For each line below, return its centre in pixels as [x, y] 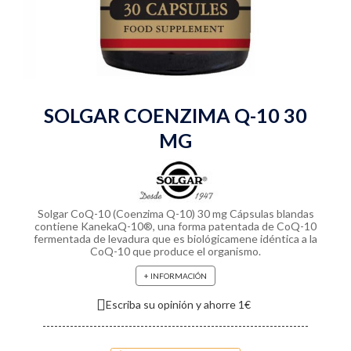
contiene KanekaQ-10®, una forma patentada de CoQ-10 [175, 226]
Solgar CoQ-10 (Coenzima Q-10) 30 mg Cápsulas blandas [175, 213]
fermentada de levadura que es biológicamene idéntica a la [175, 239]
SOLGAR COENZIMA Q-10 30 [175, 115]
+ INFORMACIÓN [175, 276]
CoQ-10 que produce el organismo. [175, 251]
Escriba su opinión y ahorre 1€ [178, 304]
